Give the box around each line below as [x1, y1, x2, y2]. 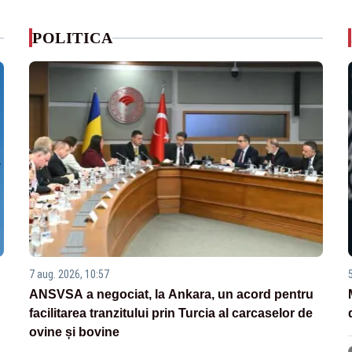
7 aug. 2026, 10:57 [29, 268, 110, 281]
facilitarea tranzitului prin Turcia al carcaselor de [29, 306, 313, 321]
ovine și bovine [29, 325, 120, 339]
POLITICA [32, 29, 113, 46]
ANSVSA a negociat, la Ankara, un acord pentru [29, 288, 314, 302]
